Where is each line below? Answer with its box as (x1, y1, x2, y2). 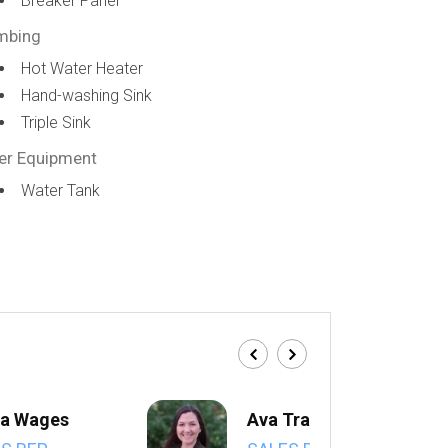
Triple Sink (21, 113, 92, 132)
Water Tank (21, 181, 101, 200)
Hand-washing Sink (21, 86, 153, 105)
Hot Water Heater (21, 59, 144, 78)
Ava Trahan (247, 409, 341, 430)
